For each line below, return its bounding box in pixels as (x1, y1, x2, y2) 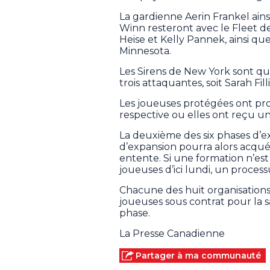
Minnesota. (119, 45, 171, 57)
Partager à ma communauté (136, 250, 261, 262)
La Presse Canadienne (119, 228, 225, 240)
